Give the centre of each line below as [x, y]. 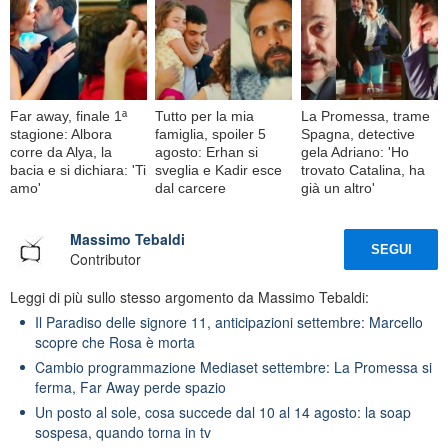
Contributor [105, 259]
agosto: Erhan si [207, 151]
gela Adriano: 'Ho [354, 151]
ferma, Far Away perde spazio [130, 386]
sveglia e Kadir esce [219, 169]
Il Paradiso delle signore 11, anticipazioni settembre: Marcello [229, 321]
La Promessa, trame [365, 115]
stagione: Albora [61, 133]
